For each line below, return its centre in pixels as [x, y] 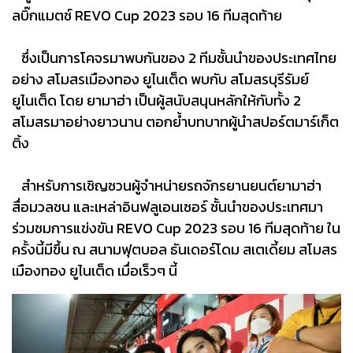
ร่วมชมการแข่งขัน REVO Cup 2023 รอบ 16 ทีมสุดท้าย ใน [176, 229]
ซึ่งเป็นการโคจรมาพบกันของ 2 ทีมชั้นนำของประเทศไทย [174, 58]
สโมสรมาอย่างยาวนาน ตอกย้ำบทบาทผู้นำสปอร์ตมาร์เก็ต [175, 122]
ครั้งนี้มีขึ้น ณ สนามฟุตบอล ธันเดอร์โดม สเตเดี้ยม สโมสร [175, 250]
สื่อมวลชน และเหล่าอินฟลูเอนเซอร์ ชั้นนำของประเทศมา [167, 207]
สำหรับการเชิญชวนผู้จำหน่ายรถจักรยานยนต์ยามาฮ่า [167, 186]
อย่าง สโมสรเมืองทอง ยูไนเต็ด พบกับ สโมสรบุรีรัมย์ [160, 80]
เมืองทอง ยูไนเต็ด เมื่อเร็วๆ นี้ [95, 271]
